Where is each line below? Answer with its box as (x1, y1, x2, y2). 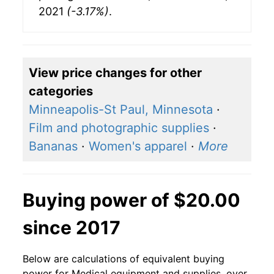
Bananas (29, 139, 78, 154)
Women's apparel (89, 139, 187, 154)
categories (29, 84, 93, 99)
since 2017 (23, 217, 120, 239)
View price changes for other (29, 65, 202, 81)
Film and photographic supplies (29, 120, 209, 136)
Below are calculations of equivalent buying (23, 253, 224, 265)
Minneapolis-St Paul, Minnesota (29, 102, 213, 117)
